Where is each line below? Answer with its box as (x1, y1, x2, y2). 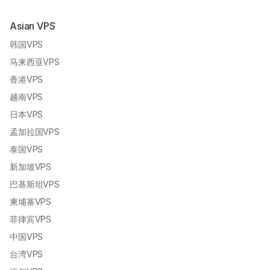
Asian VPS (10, 20, 55, 33)
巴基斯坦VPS (10, 179, 60, 190)
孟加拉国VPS (10, 127, 60, 137)
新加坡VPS (10, 162, 52, 172)
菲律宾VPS (10, 214, 52, 225)
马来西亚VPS (10, 57, 60, 67)
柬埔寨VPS (10, 196, 52, 207)
